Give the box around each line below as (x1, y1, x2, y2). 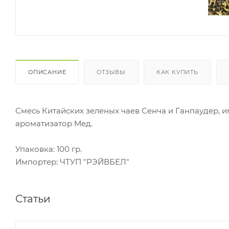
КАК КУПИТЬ (156, 68, 198, 76)
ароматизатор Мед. (15, 118, 93, 128)
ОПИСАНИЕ (28, 68, 66, 76)
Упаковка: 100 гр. (15, 144, 82, 154)
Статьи (15, 192, 51, 205)
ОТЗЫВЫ (97, 68, 126, 76)
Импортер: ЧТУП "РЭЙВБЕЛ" (15, 156, 129, 167)
